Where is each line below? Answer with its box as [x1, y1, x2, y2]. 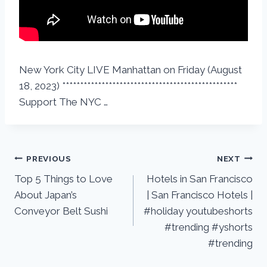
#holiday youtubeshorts [144, 205, 253, 218]
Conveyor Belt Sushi [14, 205, 108, 218]
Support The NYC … [19, 96, 108, 108]
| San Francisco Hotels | [147, 189, 253, 201]
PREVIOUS [26, 153, 72, 163]
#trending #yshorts [164, 221, 253, 234]
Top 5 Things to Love [14, 173, 113, 185]
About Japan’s [14, 189, 77, 201]
